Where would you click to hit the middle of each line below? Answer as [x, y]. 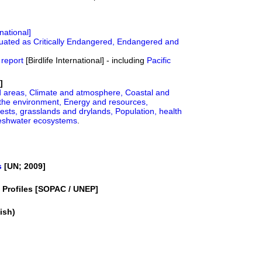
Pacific [159, 60]
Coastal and [147, 92]
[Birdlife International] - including [86, 60]
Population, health [149, 111]
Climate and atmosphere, [77, 92]
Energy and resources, [106, 102]
